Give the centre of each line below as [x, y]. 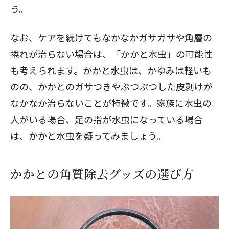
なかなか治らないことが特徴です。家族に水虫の [111, 103]
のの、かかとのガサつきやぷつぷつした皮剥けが [111, 86]
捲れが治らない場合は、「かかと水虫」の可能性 [111, 54]
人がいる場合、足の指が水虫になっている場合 [107, 119]
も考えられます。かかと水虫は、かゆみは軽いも [111, 70]
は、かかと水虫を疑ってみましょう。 [88, 135]
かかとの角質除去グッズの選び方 [102, 174]
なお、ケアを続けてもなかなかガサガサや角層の [111, 37]
